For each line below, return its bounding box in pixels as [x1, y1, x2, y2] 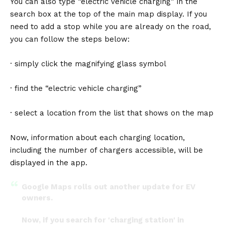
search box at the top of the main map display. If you [10, 9, 207, 19]
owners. [21, 193, 53, 202]
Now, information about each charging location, [10, 133, 185, 142]
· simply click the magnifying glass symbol [10, 59, 166, 68]
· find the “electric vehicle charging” [10, 83, 142, 93]
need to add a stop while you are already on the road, [10, 22, 211, 31]
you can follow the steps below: [10, 34, 130, 44]
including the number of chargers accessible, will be [10, 145, 203, 155]
